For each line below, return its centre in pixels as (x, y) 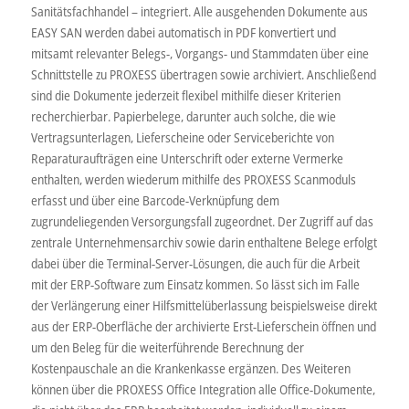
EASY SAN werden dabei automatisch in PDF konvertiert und (183, 32)
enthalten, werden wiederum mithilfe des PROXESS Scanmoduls (193, 179)
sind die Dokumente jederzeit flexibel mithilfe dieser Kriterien (185, 95)
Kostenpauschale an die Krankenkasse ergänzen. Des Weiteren (190, 368)
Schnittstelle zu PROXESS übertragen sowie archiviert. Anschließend (203, 74)
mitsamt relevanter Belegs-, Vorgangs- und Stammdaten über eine (199, 53)
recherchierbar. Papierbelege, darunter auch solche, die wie (183, 116)
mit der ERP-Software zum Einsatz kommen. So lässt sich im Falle (195, 284)
